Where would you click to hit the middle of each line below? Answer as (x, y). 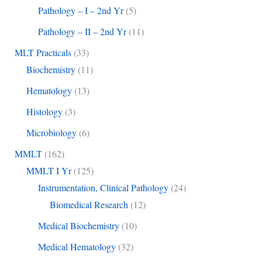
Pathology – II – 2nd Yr (82, 32)
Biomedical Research (89, 205)
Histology (44, 112)
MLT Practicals (43, 53)
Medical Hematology (77, 247)
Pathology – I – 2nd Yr (80, 11)
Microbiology (51, 133)
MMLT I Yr (49, 171)
